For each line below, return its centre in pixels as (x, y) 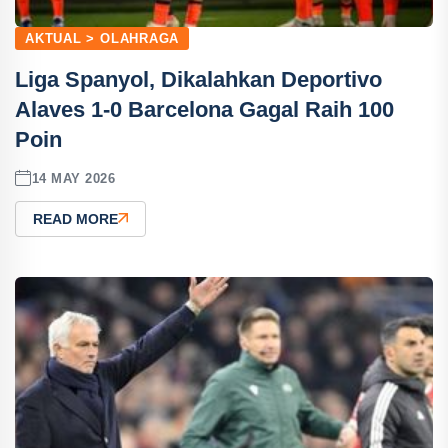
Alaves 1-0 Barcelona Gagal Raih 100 (204, 109)
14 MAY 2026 (73, 178)
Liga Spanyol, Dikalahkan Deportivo (198, 79)
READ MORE (75, 219)
